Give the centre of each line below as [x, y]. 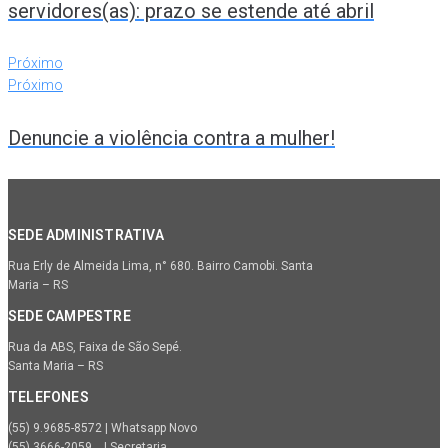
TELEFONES [48, 397]
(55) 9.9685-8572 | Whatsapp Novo [102, 428]
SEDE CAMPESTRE [69, 316]
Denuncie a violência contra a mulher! [171, 137]
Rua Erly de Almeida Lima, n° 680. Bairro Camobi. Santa [160, 266]
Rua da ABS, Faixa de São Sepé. [95, 347]
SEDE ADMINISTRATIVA [86, 235]
